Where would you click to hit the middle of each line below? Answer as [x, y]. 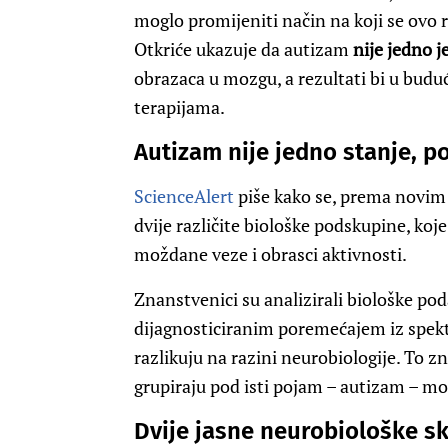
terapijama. [179, 107]
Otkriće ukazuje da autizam [243, 49]
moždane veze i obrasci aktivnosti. [270, 254]
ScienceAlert [184, 196]
